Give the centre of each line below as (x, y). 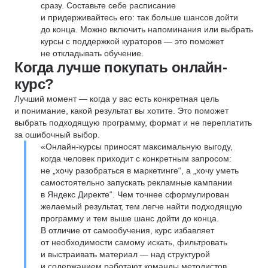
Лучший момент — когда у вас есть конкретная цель (117, 99)
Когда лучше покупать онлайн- (121, 67)
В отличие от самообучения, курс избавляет (127, 230)
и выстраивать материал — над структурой (125, 254)
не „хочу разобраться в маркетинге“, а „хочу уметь (140, 170)
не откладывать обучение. (92, 53)
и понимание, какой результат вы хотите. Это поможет (121, 111)
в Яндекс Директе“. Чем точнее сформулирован (135, 194)
